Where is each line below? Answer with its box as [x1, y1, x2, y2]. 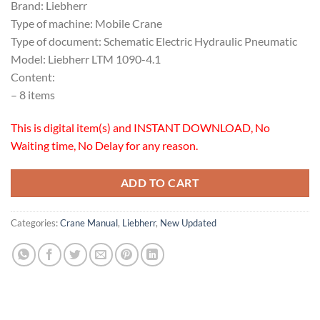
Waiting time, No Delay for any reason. [11, 138, 198, 152]
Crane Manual [60, 217, 118, 229]
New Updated [160, 217, 216, 229]
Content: [11, 70, 55, 84]
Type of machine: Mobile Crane [11, 16, 162, 31]
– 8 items [11, 88, 55, 102]
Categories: [11, 217, 60, 229]
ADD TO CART [120, 176, 200, 189]
